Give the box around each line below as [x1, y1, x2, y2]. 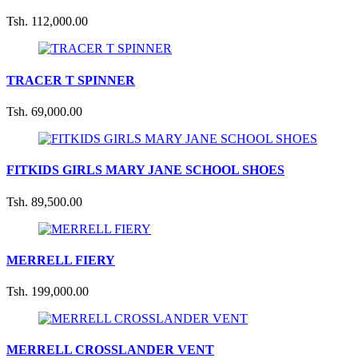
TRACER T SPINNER [6, 73, 135, 87]
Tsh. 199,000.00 [6, 284, 89, 299]
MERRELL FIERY [6, 253, 115, 267]
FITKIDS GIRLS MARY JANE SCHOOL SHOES [6, 163, 284, 177]
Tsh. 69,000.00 [6, 105, 82, 118]
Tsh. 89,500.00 [6, 194, 82, 209]
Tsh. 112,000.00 [6, 14, 88, 29]
